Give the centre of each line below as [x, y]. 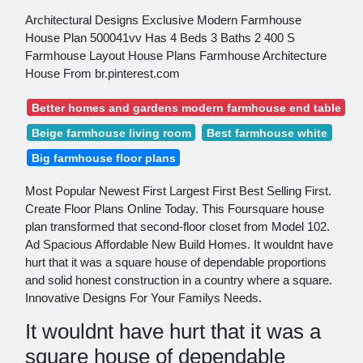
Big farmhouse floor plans [103, 158]
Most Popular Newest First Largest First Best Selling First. [178, 191]
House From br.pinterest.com [102, 74]
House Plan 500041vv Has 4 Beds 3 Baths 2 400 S [160, 38]
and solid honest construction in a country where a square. [179, 280]
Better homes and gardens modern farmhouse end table [186, 107]
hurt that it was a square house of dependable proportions [176, 263]
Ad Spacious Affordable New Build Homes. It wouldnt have [179, 245]
